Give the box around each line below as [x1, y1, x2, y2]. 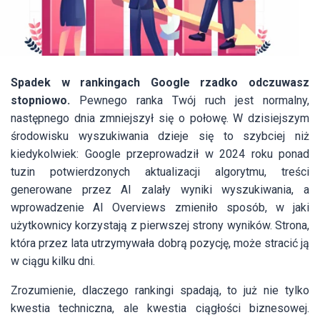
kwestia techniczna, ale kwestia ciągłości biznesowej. [11, 301, 309, 316]
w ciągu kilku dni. [11, 254, 95, 269]
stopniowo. [11, 94, 70, 108]
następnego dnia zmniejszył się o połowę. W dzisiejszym [11, 111, 309, 126]
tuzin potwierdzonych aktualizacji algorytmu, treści [11, 165, 309, 179]
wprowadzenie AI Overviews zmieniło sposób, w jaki [11, 201, 309, 215]
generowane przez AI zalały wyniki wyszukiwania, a [11, 183, 309, 197]
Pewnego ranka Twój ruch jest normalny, [70, 94, 309, 108]
